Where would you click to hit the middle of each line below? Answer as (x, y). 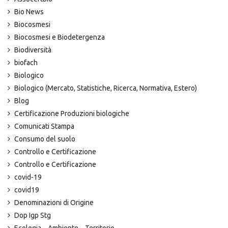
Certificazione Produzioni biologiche (72, 113)
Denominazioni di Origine (54, 203)
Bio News (29, 12)
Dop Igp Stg (33, 215)
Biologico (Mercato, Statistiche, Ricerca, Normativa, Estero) (106, 88)
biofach (26, 63)
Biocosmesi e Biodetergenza (60, 37)
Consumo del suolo (45, 139)
